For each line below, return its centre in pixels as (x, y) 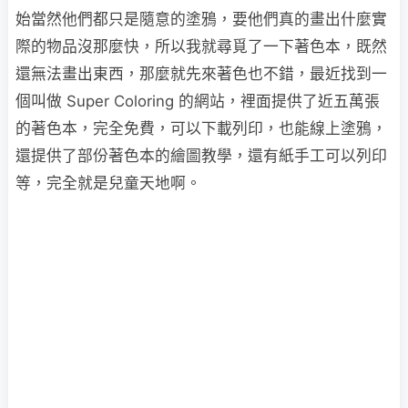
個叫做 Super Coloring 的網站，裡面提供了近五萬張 (198, 101)
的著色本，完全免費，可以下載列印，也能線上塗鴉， (201, 128)
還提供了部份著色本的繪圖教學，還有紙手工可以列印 (201, 156)
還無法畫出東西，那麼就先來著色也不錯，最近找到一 (201, 74)
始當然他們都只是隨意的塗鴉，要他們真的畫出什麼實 (201, 19)
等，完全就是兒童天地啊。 (108, 183)
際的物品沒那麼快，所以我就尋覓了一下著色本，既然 (201, 46)
